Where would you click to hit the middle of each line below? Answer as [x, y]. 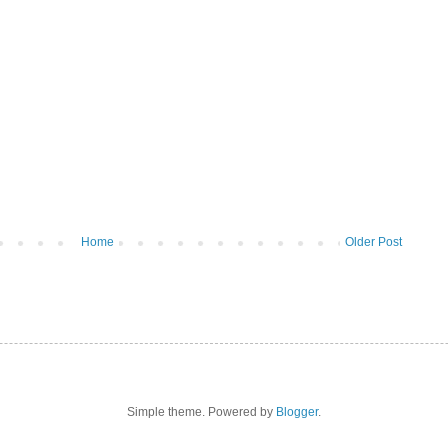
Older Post [373, 242]
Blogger [297, 412]
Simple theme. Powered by [201, 412]
